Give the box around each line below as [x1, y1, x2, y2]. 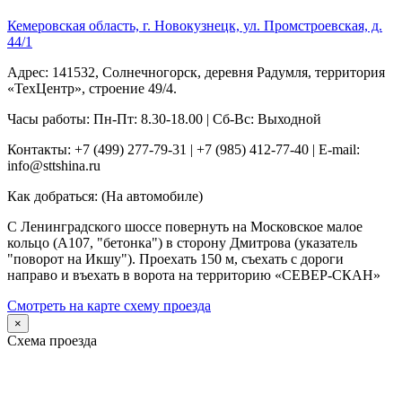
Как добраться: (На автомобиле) [7, 188, 203, 205]
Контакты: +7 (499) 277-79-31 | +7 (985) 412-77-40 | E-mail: [7, 142, 360, 158]
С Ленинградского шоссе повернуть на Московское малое [7, 219, 363, 235]
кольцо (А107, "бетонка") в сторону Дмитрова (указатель [7, 235, 357, 251]
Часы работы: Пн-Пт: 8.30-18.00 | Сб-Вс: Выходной [7, 111, 321, 127]
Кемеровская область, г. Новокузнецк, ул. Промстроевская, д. [7, 18, 382, 34]
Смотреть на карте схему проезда [7, 298, 211, 314]
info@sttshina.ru [7, 158, 100, 174]
